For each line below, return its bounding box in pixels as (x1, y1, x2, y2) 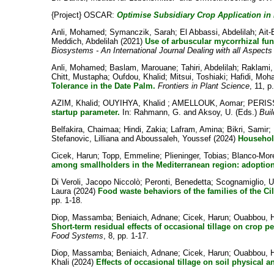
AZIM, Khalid (51, 98, 98, 108)
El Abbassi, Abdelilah (179, 28, 254, 37)
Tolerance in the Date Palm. (51, 81, 155, 91)
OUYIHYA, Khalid (102, 98, 168, 108)
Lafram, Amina (170, 125, 222, 134)
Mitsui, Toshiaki (169, 72, 226, 81)
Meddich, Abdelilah (51, 37, 118, 46)
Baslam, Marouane (109, 63, 176, 72)
